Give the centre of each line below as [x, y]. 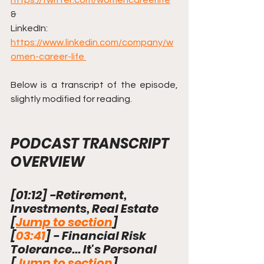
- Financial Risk [100, 236]
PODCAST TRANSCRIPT [91, 143]
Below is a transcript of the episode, [94, 85]
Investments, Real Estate [86, 209]
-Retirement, [88, 195]
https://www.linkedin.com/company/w [92, 42]
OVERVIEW [48, 162]
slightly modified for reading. [71, 99]
